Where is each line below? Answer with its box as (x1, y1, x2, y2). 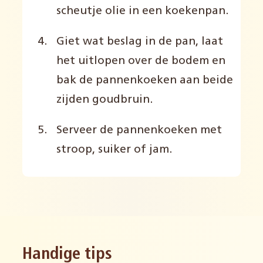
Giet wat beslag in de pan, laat (56, 36, 223, 48)
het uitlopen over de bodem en (56, 55, 225, 67)
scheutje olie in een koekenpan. (56, 5, 229, 17)
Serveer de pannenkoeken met (56, 125, 222, 137)
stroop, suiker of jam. (56, 144, 173, 156)
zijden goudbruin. (56, 94, 153, 106)
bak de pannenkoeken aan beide (56, 75, 233, 86)
